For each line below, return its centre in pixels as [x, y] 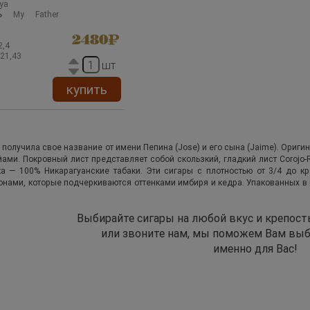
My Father [30, 15]
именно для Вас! [255, 249]
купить [87, 90]
